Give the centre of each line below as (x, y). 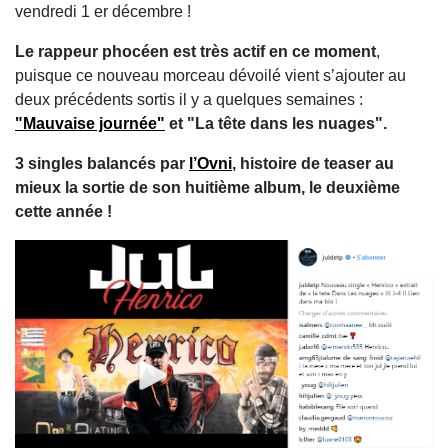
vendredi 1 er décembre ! (103, 11)
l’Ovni (210, 163)
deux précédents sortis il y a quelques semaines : (189, 99)
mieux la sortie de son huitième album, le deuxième (207, 187)
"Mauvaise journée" (90, 123)
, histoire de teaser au (313, 163)
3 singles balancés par (102, 163)
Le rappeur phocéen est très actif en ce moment (195, 51)
